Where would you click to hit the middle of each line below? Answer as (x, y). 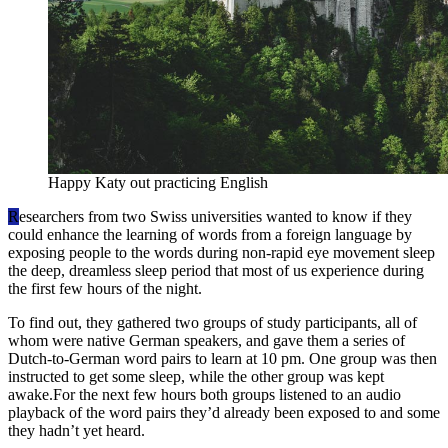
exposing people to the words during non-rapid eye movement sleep (221, 252)
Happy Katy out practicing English (158, 182)
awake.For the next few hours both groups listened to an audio (204, 394)
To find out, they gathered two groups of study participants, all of (212, 322)
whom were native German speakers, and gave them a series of (206, 340)
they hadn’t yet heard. (76, 430)
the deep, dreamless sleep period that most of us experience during (216, 270)
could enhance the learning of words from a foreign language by (210, 234)
